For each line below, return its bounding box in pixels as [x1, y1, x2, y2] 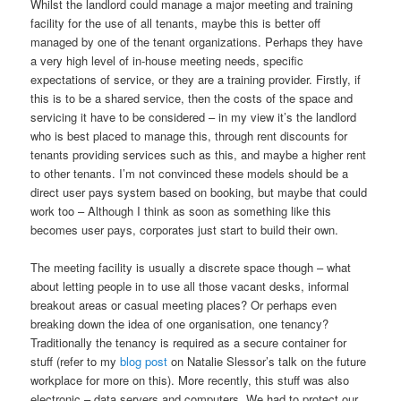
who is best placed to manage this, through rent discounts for [30, 126, 348, 144]
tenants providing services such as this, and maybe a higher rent [30, 145, 367, 163]
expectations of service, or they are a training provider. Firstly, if [30, 70, 362, 88]
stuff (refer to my [30, 352, 121, 370]
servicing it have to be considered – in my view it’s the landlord [30, 107, 357, 125]
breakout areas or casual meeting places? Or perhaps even [30, 295, 337, 313]
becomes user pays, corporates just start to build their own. [30, 220, 339, 238]
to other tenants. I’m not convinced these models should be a [30, 164, 349, 182]
